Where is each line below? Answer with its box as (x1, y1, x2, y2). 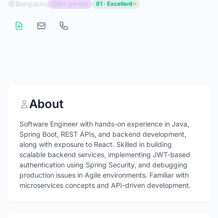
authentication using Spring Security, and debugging (19, 161, 187, 169)
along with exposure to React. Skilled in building (19, 140, 172, 148)
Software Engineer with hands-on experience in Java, (19, 120, 189, 128)
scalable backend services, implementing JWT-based (19, 150, 190, 159)
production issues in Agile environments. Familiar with (19, 171, 189, 179)
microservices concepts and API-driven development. (19, 181, 191, 189)
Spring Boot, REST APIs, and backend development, (19, 130, 186, 138)
